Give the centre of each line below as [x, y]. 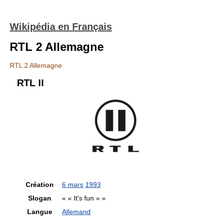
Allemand [76, 212]
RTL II [31, 83]
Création [39, 185]
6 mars [73, 185]
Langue [39, 212]
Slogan [39, 198]
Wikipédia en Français [61, 27]
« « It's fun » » [84, 198]
